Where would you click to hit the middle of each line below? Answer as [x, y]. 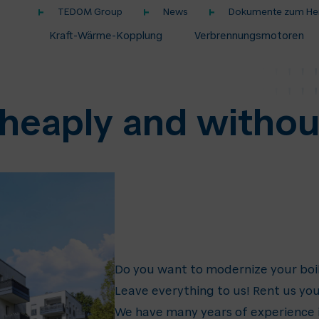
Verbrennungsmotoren [249, 37]
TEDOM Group [90, 12]
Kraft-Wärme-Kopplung [105, 37]
